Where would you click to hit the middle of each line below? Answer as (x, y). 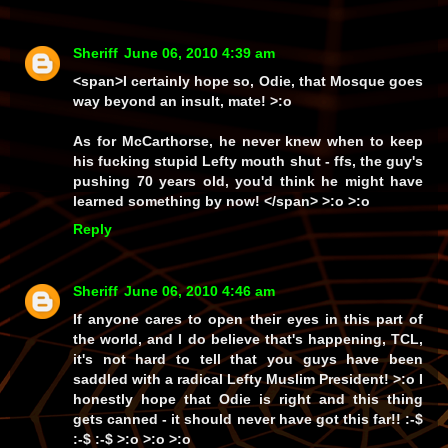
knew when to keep (351, 141)
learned (100, 201)
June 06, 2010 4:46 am (199, 291)
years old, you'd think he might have (287, 181)
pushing (105, 181)
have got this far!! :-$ (348, 419)
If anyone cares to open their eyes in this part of (248, 319)
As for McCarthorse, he (157, 141)
